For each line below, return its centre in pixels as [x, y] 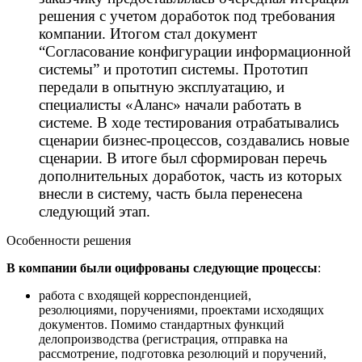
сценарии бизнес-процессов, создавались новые [194, 140]
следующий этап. [95, 211]
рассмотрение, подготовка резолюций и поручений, [183, 353]
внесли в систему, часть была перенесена [170, 193]
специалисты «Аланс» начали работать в [170, 104]
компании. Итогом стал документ [148, 33]
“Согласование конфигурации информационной [195, 51]
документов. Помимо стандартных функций [162, 324]
